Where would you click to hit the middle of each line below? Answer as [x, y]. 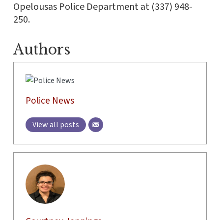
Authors [41, 50]
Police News [50, 101]
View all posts [55, 125]
